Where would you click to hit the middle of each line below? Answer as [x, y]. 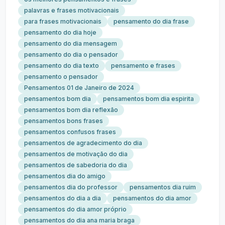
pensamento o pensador [61, 77]
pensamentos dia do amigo [65, 176]
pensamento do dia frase [151, 21]
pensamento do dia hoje [60, 32]
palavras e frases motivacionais [72, 10]
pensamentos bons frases [64, 121]
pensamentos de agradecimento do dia [83, 143]
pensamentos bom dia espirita [148, 99]
